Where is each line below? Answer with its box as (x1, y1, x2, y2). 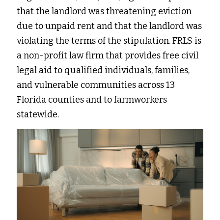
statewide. (17, 109, 61, 120)
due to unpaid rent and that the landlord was (17, 21, 202, 31)
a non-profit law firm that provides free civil (17, 50, 198, 61)
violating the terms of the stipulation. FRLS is (17, 35, 201, 46)
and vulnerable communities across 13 (17, 80, 175, 90)
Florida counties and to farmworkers (17, 94, 167, 105)
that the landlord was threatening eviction (17, 6, 192, 17)
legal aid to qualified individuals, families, (17, 65, 190, 76)
